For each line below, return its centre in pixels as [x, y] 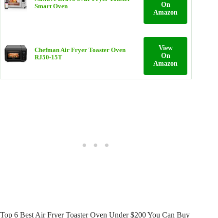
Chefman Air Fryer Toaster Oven [80, 50]
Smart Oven [51, 6]
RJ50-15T [48, 57]
